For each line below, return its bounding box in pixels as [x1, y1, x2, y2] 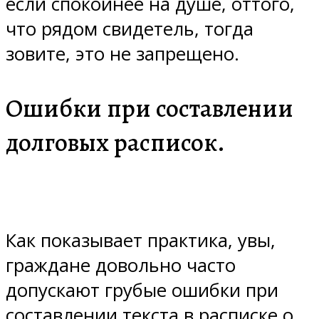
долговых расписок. [6, 125, 225, 160]
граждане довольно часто [6, 253, 236, 278]
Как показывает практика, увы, [6, 228, 276, 253]
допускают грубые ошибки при [6, 278, 278, 303]
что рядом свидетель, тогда [6, 16, 253, 42]
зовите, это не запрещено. [6, 41, 239, 67]
